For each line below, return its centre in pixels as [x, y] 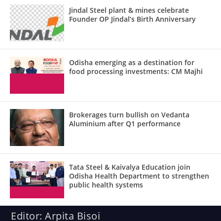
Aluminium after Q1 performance [125, 124]
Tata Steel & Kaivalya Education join [130, 167]
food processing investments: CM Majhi [136, 72]
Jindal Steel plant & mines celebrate [129, 10]
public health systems [106, 185]
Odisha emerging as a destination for [132, 63]
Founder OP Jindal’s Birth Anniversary [132, 19]
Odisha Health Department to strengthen [139, 176]
